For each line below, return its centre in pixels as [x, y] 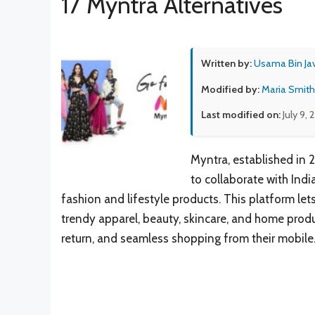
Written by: [226, 63]
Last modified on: [241, 115]
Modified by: [230, 90]
